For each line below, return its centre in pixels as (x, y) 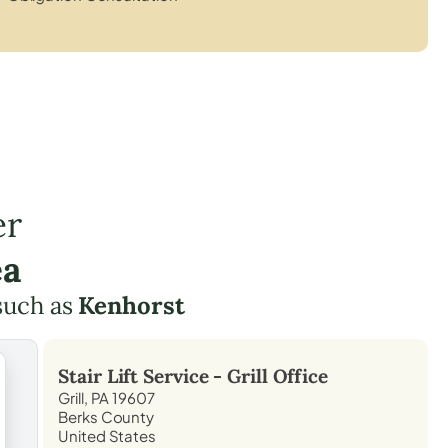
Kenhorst (131, 305)
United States (107, 435)
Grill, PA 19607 (106, 397)
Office (297, 375)
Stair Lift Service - (143, 375)
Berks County (106, 416)
